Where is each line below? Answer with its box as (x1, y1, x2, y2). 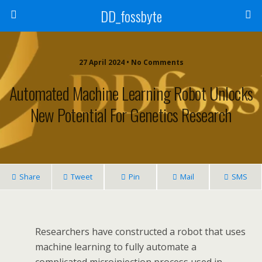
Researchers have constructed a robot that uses (35, 225, 246, 238)
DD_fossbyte (100, 5, 162, 26)
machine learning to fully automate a (35, 240, 196, 253)
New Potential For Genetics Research (30, 102, 232, 127)
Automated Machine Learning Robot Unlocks (9, 81, 253, 105)
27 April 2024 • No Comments (78, 57, 184, 67)
